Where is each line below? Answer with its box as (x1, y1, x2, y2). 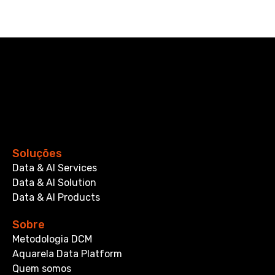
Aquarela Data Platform (12, 248, 122, 260)
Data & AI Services (12, 162, 97, 174)
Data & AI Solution (12, 177, 96, 189)
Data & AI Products (12, 192, 100, 204)
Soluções (12, 147, 62, 161)
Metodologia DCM (12, 233, 92, 246)
